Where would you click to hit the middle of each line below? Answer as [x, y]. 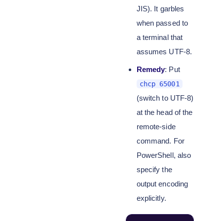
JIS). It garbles [160, 9]
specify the [154, 169]
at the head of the [165, 112]
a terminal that [159, 37]
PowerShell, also [164, 155]
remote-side [156, 127]
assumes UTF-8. [164, 52]
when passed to [162, 23]
